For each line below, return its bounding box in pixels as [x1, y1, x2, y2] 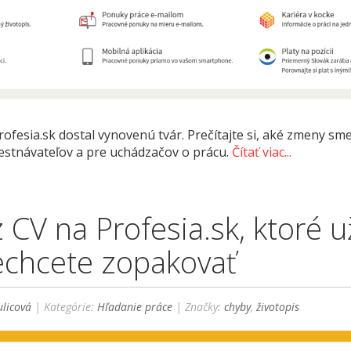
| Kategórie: [31, 299, 98, 315]
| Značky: [172, 299, 225, 315]
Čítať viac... [232, 143, 292, 161]
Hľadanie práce [97, 299, 173, 315]
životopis [256, 299, 300, 315]
